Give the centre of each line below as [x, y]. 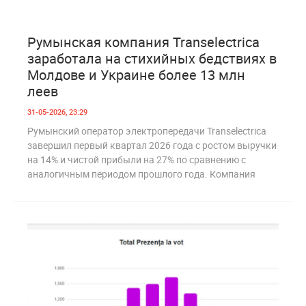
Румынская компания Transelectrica [143, 42]
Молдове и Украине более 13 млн [136, 74]
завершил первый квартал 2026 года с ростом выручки [152, 145]
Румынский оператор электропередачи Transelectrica [147, 130]
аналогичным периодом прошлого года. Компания [141, 173]
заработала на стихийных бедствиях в [152, 58]
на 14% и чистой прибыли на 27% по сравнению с [137, 159]
